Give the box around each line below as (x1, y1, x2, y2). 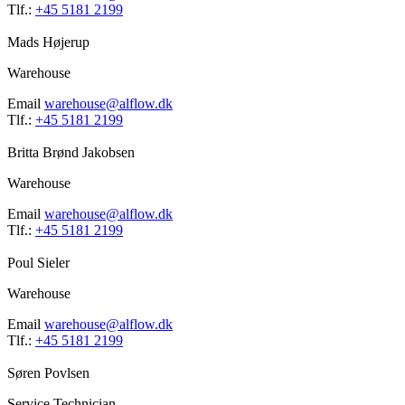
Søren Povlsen (7, 365, 89, 381)
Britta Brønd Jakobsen (7, 145, 135, 161)
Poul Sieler (7, 255, 70, 271)
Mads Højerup (7, 34, 89, 51)
